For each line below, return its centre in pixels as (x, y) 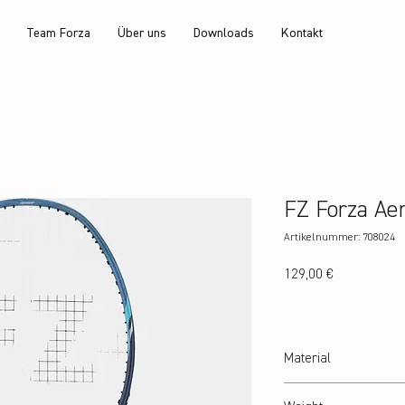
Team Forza (59, 33)
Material (307, 358)
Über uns (142, 33)
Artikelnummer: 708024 (339, 238)
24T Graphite (315, 391)
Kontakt (302, 33)
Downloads (224, 33)
